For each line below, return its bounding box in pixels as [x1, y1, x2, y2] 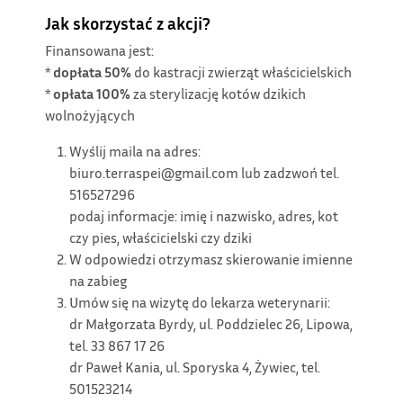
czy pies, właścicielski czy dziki [69, 228, 253, 247]
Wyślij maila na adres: [69, 142, 201, 161]
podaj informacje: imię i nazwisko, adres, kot [69, 207, 339, 226]
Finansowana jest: [45, 41, 154, 60]
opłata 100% [53, 85, 133, 103]
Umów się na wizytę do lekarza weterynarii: [69, 293, 331, 312]
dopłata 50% [53, 63, 131, 82]
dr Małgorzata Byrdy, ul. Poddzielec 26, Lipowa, [69, 315, 354, 334]
